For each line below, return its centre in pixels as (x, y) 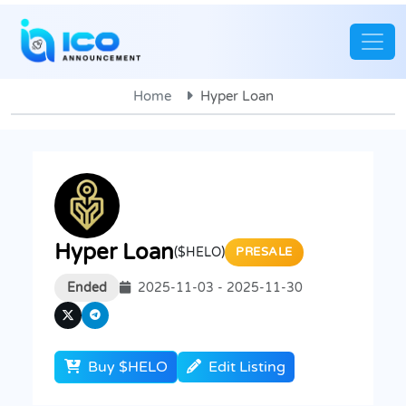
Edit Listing (247, 367)
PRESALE (264, 251)
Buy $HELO (126, 367)
